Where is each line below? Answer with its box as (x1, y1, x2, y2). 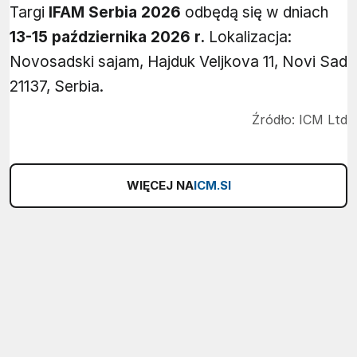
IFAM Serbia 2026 (49, 3, 181, 22)
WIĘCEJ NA (126, 178, 194, 194)
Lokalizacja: (205, 28, 292, 47)
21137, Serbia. (10, 77, 104, 96)
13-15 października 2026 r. (10, 28, 205, 47)
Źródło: (252, 112, 295, 128)
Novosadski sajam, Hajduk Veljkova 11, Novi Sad (10, 53, 347, 72)
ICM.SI (193, 178, 231, 194)
